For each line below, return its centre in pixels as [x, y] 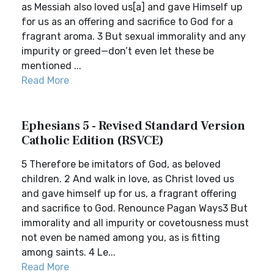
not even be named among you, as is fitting [121, 238]
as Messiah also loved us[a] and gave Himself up [132, 7]
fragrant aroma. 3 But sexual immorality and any [134, 36]
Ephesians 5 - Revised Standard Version [133, 126]
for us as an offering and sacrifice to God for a [127, 22]
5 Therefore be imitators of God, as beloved [121, 164]
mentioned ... [51, 66]
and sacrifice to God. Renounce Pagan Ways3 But [135, 208]
